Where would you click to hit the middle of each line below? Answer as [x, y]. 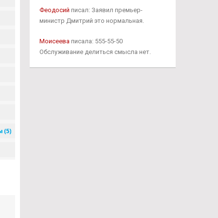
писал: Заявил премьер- [106, 10]
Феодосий [54, 10]
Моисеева [54, 41]
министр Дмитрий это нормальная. [91, 21]
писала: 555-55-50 [96, 41]
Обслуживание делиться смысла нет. [95, 52]
